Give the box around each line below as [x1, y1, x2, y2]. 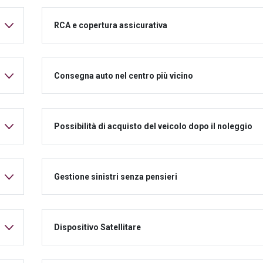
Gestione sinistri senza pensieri [54, 171, 177, 181]
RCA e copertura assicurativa [54, 20, 167, 30]
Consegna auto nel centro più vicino [54, 70, 193, 80]
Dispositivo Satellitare [54, 222, 141, 232]
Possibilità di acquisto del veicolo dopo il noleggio [54, 121, 252, 131]
